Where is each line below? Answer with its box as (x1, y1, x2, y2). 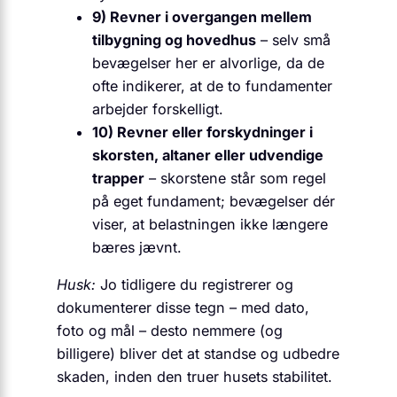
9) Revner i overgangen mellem (92, 7, 312, 26)
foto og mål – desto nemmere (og (57, 321, 283, 339)
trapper (92, 168, 144, 187)
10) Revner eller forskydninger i (92, 122, 313, 141)
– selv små (256, 30, 331, 49)
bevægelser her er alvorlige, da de (92, 53, 324, 72)
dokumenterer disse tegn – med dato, (57, 298, 309, 316)
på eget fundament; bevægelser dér (92, 191, 335, 210)
